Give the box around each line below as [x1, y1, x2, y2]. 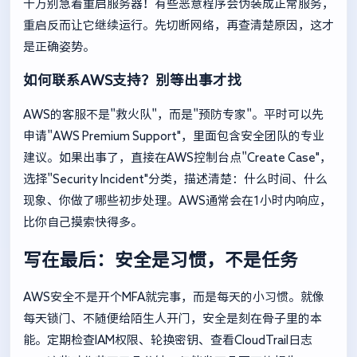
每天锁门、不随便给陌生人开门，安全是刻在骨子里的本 [23, 312, 322, 325]
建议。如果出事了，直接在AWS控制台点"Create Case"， [23, 151, 331, 164]
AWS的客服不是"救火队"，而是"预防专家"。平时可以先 [23, 108, 324, 121]
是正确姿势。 [23, 40, 95, 53]
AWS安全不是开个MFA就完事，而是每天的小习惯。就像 [23, 291, 324, 304]
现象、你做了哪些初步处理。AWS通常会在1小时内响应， [23, 194, 331, 207]
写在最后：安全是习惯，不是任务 [23, 249, 298, 269]
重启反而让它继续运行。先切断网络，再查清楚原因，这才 [23, 18, 334, 31]
